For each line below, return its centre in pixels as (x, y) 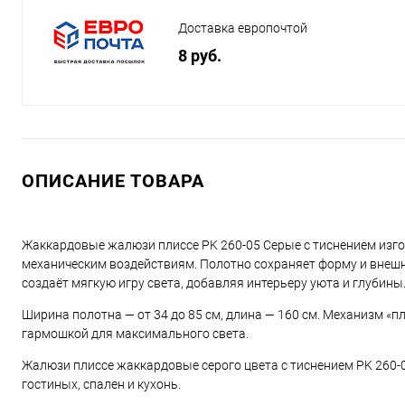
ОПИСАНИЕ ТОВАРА (113, 181)
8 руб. (200, 56)
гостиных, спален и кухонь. (101, 385)
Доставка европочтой (243, 28)
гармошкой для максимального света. (135, 334)
